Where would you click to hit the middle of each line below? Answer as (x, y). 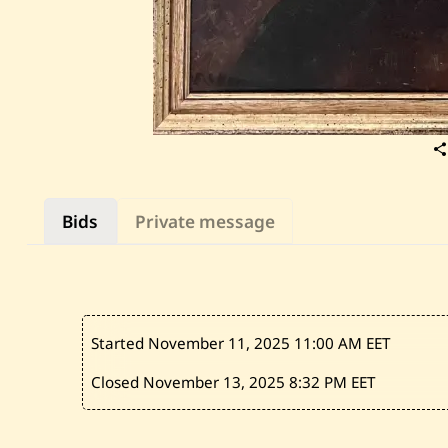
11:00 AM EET (342, 342)
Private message (204, 221)
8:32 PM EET (332, 382)
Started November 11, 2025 (193, 342)
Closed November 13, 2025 (190, 382)
